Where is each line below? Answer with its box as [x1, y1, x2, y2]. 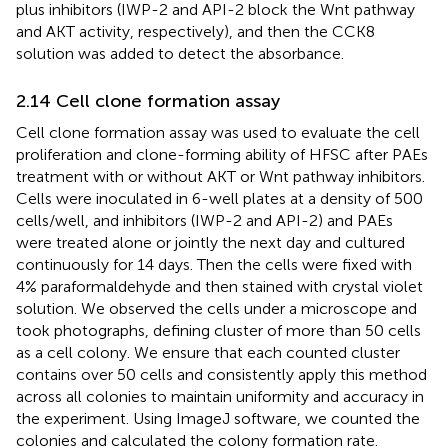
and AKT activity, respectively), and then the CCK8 [16, 21, 375, 41]
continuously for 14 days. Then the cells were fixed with [16, 254, 412, 274]
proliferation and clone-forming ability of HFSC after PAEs [16, 144, 428, 164]
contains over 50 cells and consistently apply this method [16, 364, 427, 384]
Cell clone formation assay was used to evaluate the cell [16, 122, 420, 142]
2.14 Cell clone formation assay [16, 89, 280, 112]
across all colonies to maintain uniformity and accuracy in [16, 386, 424, 406]
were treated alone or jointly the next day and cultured [16, 232, 405, 252]
